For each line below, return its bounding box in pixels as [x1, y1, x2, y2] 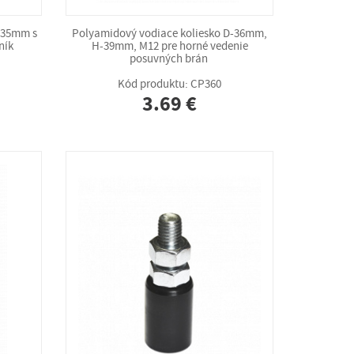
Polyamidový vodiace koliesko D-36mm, [72, 26, 268, 41]
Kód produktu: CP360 [118, 77, 222, 92]
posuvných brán [129, 51, 210, 66]
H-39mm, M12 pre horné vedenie [91, 39, 248, 54]
